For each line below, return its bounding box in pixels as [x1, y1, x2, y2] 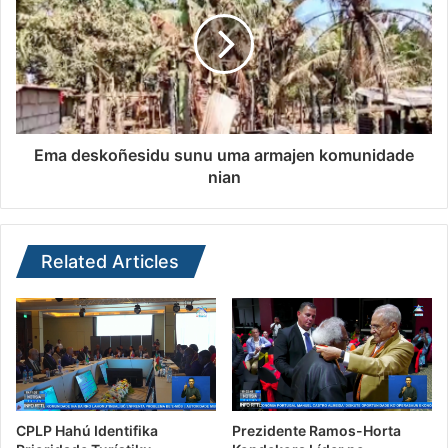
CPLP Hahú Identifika [16, 421, 158, 439]
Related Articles [41, 251, 179, 273]
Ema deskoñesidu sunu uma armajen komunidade [34, 145, 414, 166]
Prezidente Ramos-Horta [232, 421, 401, 439]
